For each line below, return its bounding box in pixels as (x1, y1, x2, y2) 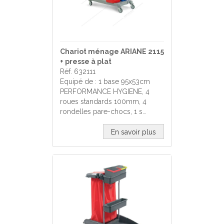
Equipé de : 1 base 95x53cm (60, 77, 150, 85)
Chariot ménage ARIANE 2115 (60, 47, 164, 55)
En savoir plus (111, 128, 156, 136)
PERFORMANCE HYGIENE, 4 (60, 87, 149, 95)
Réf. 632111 (60, 67, 95, 75)
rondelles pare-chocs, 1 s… (60, 107, 146, 115)
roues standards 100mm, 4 (60, 97, 146, 105)
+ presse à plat (60, 57, 111, 65)
